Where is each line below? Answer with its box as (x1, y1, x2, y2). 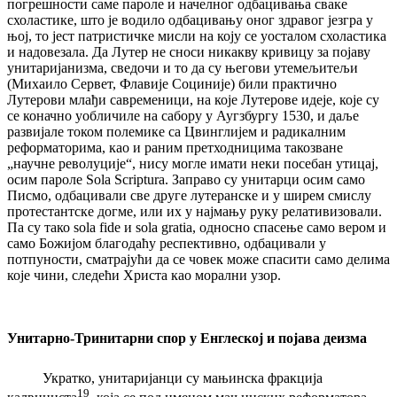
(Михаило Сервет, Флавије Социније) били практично (7, 75, 337, 91)
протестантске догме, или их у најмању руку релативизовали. (7, 203, 382, 219)
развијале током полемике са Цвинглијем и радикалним (7, 123, 346, 139)
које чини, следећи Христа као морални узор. (7, 267, 281, 283)
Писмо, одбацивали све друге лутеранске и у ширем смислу (7, 187, 371, 203)
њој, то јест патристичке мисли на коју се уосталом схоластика (7, 27, 386, 43)
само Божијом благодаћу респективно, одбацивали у (7, 235, 326, 251)
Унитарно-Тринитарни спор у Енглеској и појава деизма (7, 330, 367, 346)
